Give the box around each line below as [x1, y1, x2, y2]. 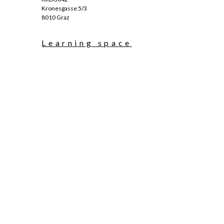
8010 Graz [41, 13, 70, 21]
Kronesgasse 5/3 [41, 4, 87, 12]
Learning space [41, 38, 132, 47]
